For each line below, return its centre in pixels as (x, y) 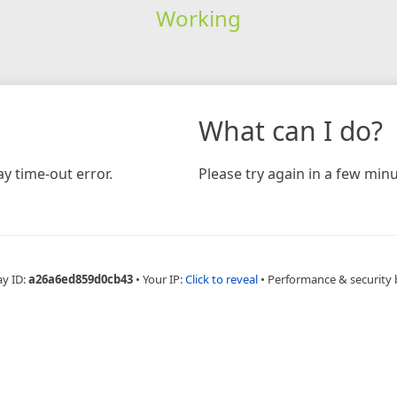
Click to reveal (222, 279)
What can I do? (291, 130)
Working (198, 18)
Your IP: (164, 279)
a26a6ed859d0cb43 (81, 279)
